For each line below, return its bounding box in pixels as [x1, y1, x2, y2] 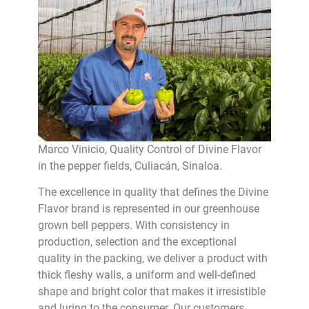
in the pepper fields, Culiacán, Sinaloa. [37, 159, 222, 172]
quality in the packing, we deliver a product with [37, 252, 268, 266]
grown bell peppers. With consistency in [37, 219, 230, 232]
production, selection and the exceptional [37, 235, 237, 249]
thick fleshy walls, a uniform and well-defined [37, 268, 256, 282]
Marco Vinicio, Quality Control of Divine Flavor [37, 142, 261, 156]
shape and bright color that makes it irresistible [37, 285, 266, 299]
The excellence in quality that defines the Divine [37, 186, 268, 199]
